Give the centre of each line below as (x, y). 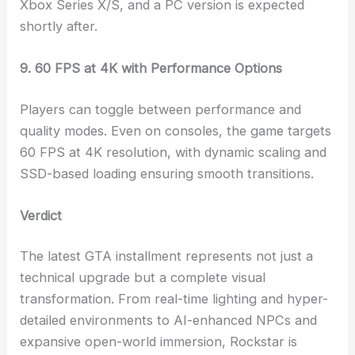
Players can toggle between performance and (161, 109)
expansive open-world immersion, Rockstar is (159, 342)
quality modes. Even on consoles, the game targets (176, 130)
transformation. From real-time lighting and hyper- (174, 299)
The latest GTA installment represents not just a (167, 256)
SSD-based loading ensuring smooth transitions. (167, 173)
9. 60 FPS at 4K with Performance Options (151, 68)
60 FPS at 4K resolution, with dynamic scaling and (174, 152)
